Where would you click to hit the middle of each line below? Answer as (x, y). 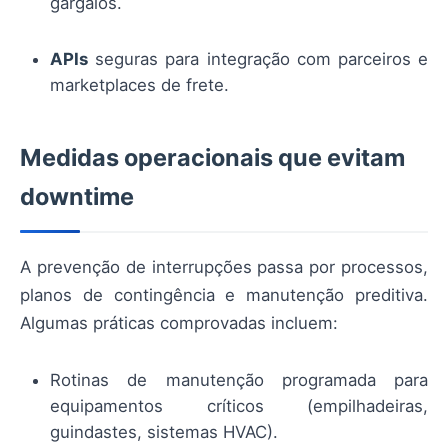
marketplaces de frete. (139, 84)
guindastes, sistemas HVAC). (164, 432)
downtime (77, 196)
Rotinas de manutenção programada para (239, 380)
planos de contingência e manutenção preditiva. (224, 294)
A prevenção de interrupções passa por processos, (224, 266)
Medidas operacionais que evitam (212, 157)
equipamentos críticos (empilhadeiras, (239, 406)
